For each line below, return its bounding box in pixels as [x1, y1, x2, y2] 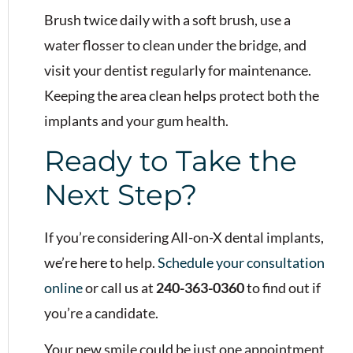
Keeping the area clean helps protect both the [44, 86, 319, 104]
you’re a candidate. [44, 303, 158, 321]
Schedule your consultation [158, 253, 325, 271]
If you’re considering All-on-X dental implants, [44, 228, 324, 246]
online [44, 278, 83, 296]
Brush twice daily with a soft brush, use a [44, 10, 291, 28]
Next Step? [44, 176, 197, 212]
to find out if [244, 278, 321, 296]
